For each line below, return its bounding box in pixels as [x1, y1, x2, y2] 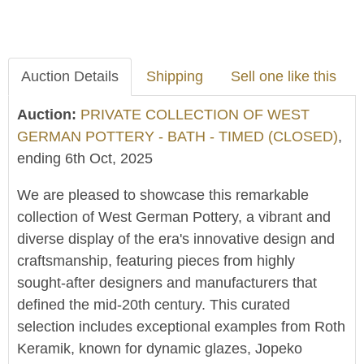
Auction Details [21, 68, 119, 84]
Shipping [146, 68, 203, 84]
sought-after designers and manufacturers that [17, 275, 317, 291]
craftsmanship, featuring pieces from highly [17, 253, 295, 269]
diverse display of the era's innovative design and [17, 231, 335, 247]
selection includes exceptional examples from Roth [17, 318, 345, 335]
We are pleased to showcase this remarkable [17, 187, 309, 203]
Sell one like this [231, 68, 336, 84]
